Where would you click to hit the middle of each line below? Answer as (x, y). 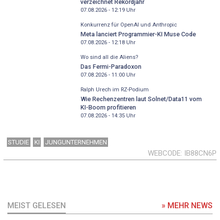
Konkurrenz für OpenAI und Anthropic (128, 25)
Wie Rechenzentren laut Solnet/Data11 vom (141, 99)
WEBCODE (164, 153)
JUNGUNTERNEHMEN (76, 142)
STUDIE (19, 142)
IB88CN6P (200, 153)
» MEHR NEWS (187, 206)
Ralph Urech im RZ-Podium (114, 90)
